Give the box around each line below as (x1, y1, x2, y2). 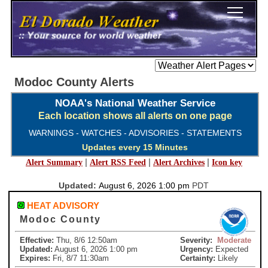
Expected (212, 245, 248, 254)
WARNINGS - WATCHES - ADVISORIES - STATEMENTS (28, 128, 242, 138)
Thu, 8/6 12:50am (53, 236, 117, 245)
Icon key (212, 158, 242, 167)
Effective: (14, 236, 54, 245)
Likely (215, 254, 238, 263)
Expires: (14, 254, 50, 263)
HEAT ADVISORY (26, 200, 99, 211)
